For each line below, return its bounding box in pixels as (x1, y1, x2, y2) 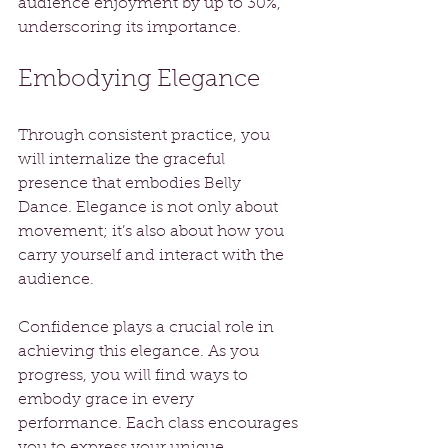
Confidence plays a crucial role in (18, 320, 278, 337)
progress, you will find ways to (18, 368, 252, 385)
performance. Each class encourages (18, 416, 302, 433)
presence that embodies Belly (18, 176, 245, 193)
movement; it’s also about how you (18, 224, 288, 241)
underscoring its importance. (18, 20, 241, 37)
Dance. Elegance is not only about (18, 200, 282, 217)
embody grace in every (18, 392, 198, 409)
